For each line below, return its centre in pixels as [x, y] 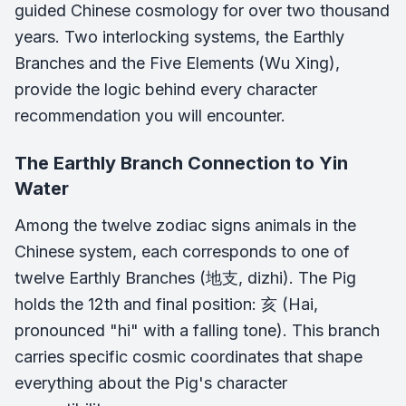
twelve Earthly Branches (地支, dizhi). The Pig [185, 278]
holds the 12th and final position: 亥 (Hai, [166, 304]
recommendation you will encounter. [150, 116]
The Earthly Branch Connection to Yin [181, 163]
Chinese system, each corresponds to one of [182, 251]
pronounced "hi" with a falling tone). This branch [197, 330]
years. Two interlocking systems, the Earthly [179, 37]
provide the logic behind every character [166, 89]
